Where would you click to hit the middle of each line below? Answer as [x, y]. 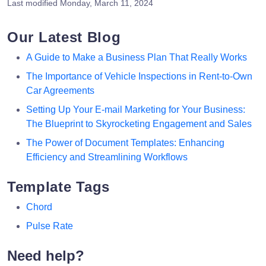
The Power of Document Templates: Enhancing [125, 142]
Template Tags [59, 186]
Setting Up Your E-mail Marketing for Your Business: [136, 109]
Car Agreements [60, 90]
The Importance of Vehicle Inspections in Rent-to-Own [139, 76]
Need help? [46, 255]
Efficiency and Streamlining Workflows [107, 157]
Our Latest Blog [64, 37]
